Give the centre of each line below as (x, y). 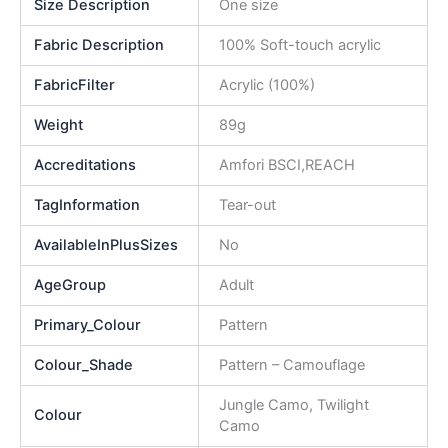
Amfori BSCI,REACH (286, 164)
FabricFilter (75, 84)
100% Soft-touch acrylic (299, 44)
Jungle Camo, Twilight (293, 404)
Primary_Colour (88, 324)
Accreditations (85, 164)
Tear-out (247, 204)
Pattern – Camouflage (291, 364)
